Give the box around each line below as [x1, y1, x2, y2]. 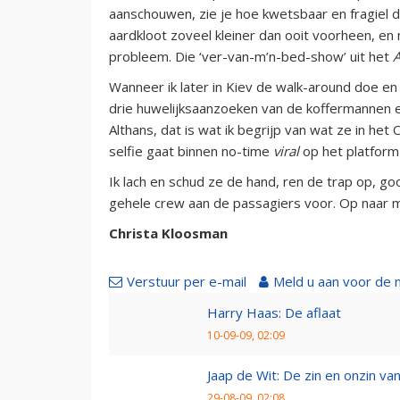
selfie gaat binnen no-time [109, 141, 273, 160]
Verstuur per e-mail [127, 271, 246, 290]
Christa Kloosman [109, 223, 228, 242]
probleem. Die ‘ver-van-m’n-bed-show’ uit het [109, 46, 393, 65]
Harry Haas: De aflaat [207, 303, 341, 321]
